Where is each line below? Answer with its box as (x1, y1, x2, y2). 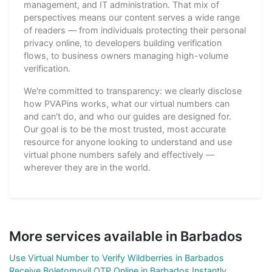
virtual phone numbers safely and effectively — (24, 149, 214, 160)
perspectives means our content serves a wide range (24, 12, 240, 22)
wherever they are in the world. (24, 161, 151, 172)
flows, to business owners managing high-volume (24, 50, 228, 61)
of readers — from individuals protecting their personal (24, 24, 246, 35)
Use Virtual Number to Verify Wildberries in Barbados (9, 252, 224, 263)
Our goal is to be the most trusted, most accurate (24, 123, 226, 134)
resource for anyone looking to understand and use (24, 136, 232, 147)
